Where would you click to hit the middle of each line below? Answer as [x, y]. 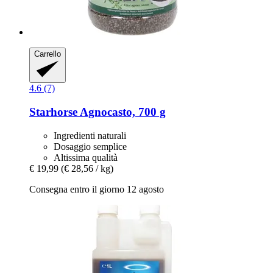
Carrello [48, 54]
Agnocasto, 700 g [122, 112]
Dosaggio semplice [90, 146]
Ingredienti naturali [90, 135]
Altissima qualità [86, 157]
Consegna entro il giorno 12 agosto [97, 189]
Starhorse [53, 112]
